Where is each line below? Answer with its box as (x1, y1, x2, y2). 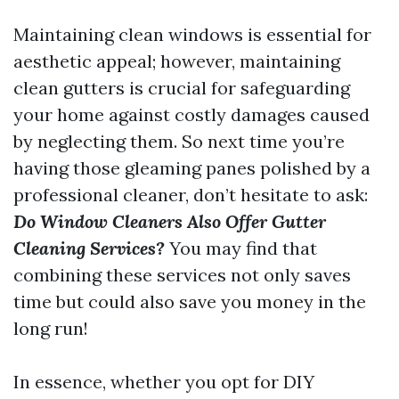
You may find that (165, 237, 317, 259)
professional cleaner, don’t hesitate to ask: (13, 183, 368, 206)
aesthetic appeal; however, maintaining (13, 50, 340, 72)
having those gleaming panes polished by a (13, 157, 370, 179)
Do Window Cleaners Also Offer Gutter (13, 210, 326, 232)
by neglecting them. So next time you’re (13, 130, 345, 152)
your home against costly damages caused (13, 103, 370, 126)
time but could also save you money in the (13, 290, 366, 313)
